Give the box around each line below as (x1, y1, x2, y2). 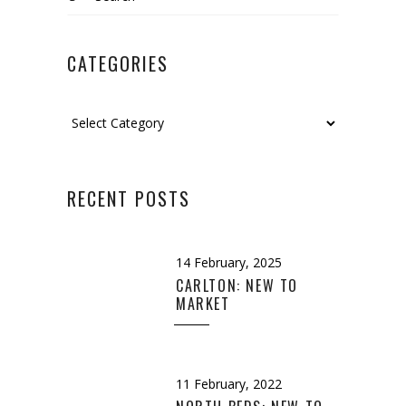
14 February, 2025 (176, 253, 282, 271)
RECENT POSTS (67, 184, 190, 212)
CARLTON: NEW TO (176, 274, 298, 296)
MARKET (176, 292, 230, 314)
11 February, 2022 (176, 374, 282, 392)
